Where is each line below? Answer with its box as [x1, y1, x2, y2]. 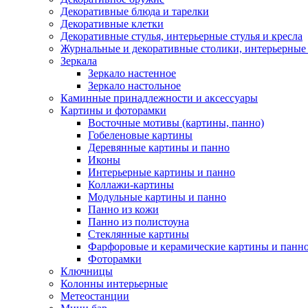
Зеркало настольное [88, 80, 181, 91]
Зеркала [60, 55, 97, 67]
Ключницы [60, 265, 113, 277]
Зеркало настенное [88, 67, 176, 79]
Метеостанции [60, 290, 129, 302]
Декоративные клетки [60, 18, 164, 30]
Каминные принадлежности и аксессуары [60, 92, 258, 104]
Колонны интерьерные [60, 278, 168, 289]
